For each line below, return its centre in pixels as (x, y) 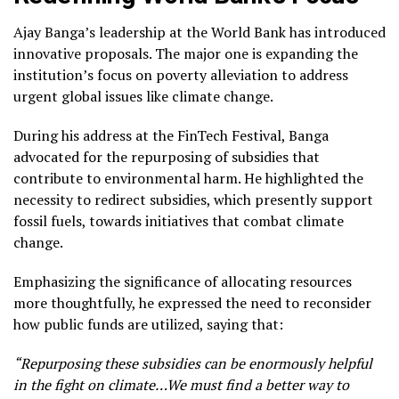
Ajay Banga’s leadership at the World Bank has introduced (199, 33)
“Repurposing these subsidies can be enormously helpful (193, 364)
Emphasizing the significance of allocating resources (183, 282)
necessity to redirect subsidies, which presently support (193, 200)
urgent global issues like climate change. (145, 97)
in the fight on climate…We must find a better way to (181, 385)
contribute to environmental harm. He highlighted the (188, 179)
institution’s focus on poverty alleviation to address (181, 75)
